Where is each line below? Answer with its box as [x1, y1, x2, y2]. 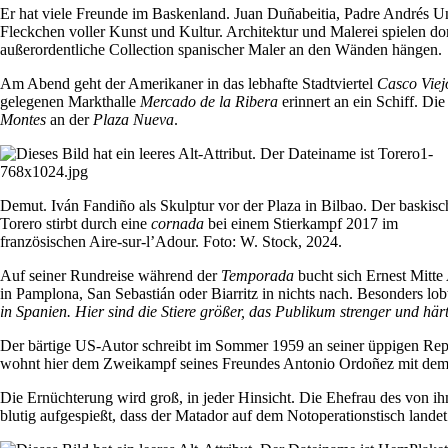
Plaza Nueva [93, 111, 174, 129]
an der [46, 111, 93, 129]
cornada [151, 215, 204, 233]
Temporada [221, 267, 294, 285]
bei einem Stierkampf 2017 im [204, 215, 398, 233]
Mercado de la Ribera [140, 93, 282, 111]
